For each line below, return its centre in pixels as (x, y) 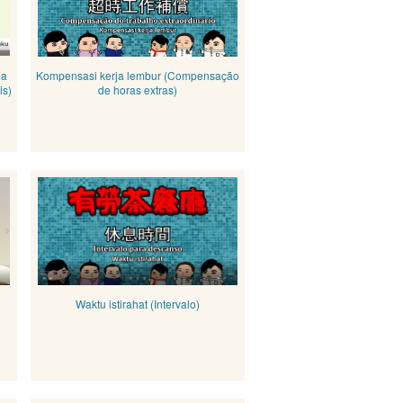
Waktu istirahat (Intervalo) (137, 304)
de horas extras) (137, 90)
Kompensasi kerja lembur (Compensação (137, 75)
